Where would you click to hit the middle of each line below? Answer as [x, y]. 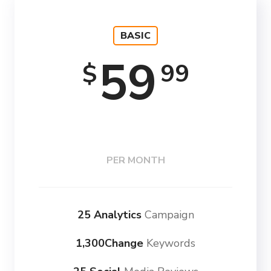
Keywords [169, 243]
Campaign [168, 215]
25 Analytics [109, 215]
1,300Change [109, 243]
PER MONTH [135, 161]
